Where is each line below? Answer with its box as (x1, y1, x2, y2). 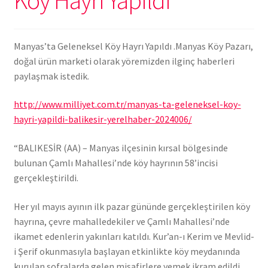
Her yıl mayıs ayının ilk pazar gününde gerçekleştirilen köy (13, 200, 250, 212)
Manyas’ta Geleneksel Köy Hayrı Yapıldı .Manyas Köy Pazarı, (13, 39, 253, 52)
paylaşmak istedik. (13, 69, 89, 82)
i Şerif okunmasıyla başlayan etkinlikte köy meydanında (13, 245, 240, 257)
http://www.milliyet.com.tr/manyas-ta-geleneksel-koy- (13, 98, 241, 111)
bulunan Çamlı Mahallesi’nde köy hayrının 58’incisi (13, 156, 218, 169)
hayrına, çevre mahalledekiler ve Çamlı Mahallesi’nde (13, 215, 230, 227)
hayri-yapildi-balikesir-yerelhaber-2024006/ (13, 113, 192, 126)
